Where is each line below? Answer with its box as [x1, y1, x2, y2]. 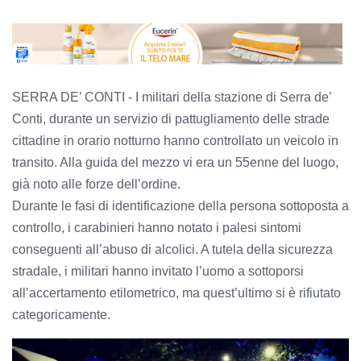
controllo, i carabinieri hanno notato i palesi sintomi [12, 221, 301, 235]
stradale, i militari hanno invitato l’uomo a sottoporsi [12, 264, 304, 279]
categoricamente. [12, 308, 110, 322]
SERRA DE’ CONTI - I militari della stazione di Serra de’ [12, 90, 331, 105]
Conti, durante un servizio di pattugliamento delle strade [12, 112, 330, 127]
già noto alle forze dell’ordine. [12, 177, 180, 192]
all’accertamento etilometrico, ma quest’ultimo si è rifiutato [12, 286, 341, 301]
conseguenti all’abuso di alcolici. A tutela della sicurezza [12, 243, 333, 257]
